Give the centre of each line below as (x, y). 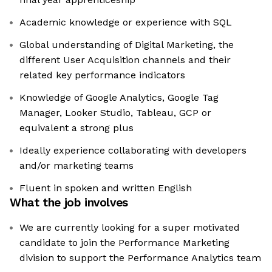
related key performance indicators (102, 75)
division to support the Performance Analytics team (140, 258)
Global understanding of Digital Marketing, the (127, 45)
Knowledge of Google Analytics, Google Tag (119, 98)
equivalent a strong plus (76, 128)
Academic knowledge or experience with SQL (126, 22)
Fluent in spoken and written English (106, 188)
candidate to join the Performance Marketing (124, 243)
